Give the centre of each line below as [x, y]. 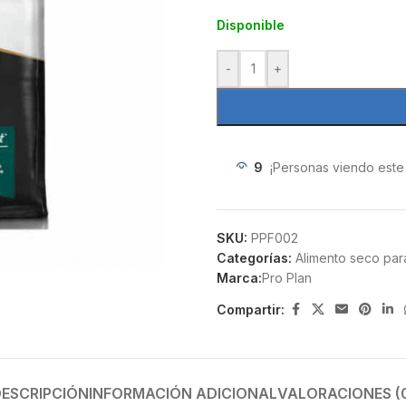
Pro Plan [287, 278]
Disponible [251, 25]
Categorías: [254, 258]
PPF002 [275, 238]
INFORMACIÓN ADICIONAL [183, 393]
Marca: [239, 278]
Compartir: [251, 309]
